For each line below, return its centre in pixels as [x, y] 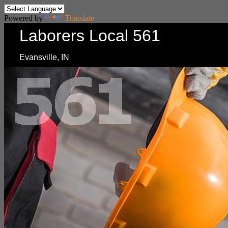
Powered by [24, 18]
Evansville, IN [44, 57]
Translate [80, 18]
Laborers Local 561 [90, 36]
